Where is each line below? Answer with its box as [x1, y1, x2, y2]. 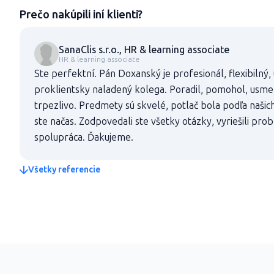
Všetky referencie [28, 165, 100, 175]
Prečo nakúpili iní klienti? [20, 8, 143, 21]
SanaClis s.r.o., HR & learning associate [59, 43, 229, 56]
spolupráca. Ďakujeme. [34, 131, 133, 143]
